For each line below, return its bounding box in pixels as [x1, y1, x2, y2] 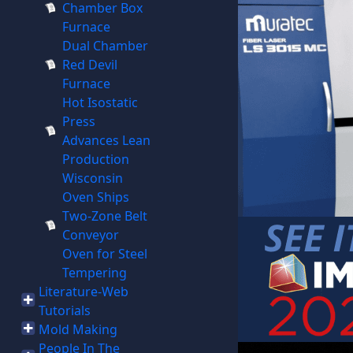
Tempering [61, 264, 127, 281]
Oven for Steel [61, 245, 147, 262]
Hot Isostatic [61, 94, 138, 111]
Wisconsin [61, 169, 123, 187]
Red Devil [61, 56, 117, 73]
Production [61, 150, 129, 168]
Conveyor [61, 226, 119, 243]
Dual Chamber [61, 37, 148, 54]
